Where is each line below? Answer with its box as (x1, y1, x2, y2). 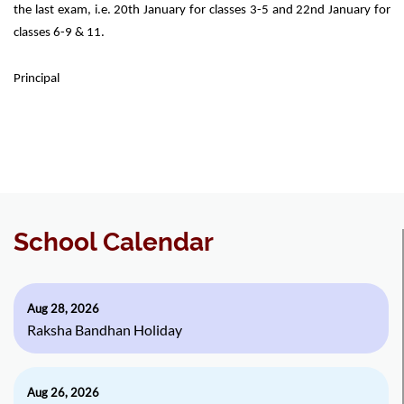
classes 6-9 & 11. (14, 26, 105, 40)
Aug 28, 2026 (27, 301, 99, 316)
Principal (14, 72, 60, 86)
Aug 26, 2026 (27, 385, 99, 399)
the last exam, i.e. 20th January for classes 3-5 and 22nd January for (14, 4, 390, 17)
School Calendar (14, 227, 214, 257)
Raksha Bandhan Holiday (27, 321, 182, 338)
